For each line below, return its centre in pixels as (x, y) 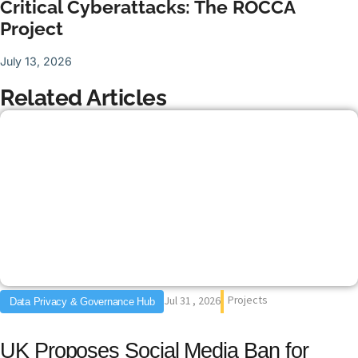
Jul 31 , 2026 (192, 300)
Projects (247, 299)
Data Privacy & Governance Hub (82, 301)
